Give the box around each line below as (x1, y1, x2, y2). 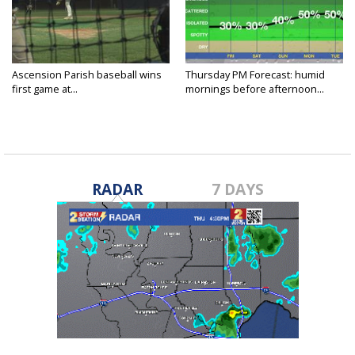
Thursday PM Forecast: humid (185, 67, 325, 82)
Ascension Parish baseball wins (12, 67, 162, 82)
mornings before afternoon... (185, 82, 324, 97)
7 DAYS (212, 178, 265, 200)
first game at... (12, 82, 78, 97)
